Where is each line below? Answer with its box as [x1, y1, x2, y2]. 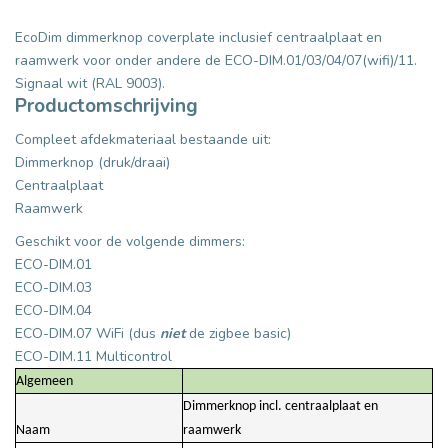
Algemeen [16, 373, 73, 389]
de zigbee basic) [189, 323, 291, 343]
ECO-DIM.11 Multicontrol [15, 346, 172, 366]
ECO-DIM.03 [15, 277, 92, 297]
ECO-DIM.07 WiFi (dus [15, 323, 156, 343]
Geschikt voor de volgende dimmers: [15, 231, 245, 251]
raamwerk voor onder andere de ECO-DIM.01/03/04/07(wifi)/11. [15, 50, 417, 70]
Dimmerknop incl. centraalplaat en [183, 398, 378, 414]
